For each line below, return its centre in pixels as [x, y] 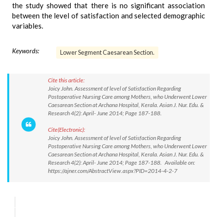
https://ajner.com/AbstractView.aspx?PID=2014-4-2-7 [113, 171]
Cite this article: [66, 80]
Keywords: [26, 51]
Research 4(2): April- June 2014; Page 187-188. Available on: [122, 163]
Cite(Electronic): [67, 130]
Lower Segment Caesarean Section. [107, 53]
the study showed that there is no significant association [108, 5]
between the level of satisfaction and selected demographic [108, 15]
